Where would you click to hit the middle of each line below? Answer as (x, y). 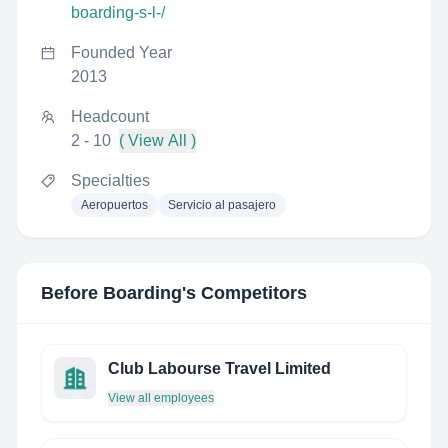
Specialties (110, 180)
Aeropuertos (114, 205)
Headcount (110, 116)
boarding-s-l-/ (118, 12)
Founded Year (121, 52)
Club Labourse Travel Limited (219, 368)
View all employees (161, 398)
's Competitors (244, 293)
